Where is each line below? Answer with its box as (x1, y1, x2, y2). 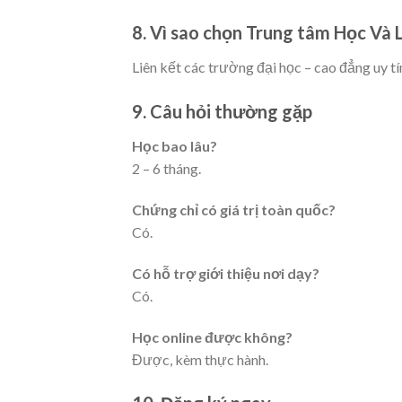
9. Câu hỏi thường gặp (132, 100, 312, 123)
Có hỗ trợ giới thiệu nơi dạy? (132, 264, 319, 282)
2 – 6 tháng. (132, 160, 201, 178)
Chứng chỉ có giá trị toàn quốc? (132, 200, 336, 218)
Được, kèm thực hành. (132, 350, 268, 368)
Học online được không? (132, 328, 293, 345)
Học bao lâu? (132, 137, 217, 155)
